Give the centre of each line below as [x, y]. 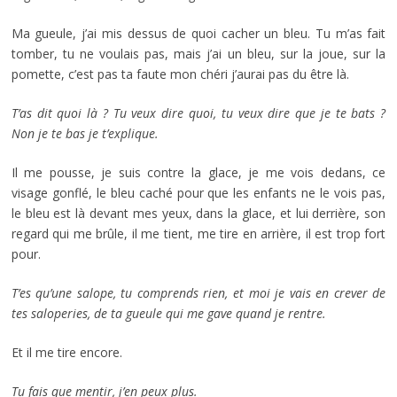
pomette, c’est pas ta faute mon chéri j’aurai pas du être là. [180, 74]
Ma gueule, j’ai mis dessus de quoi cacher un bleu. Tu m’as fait [198, 33]
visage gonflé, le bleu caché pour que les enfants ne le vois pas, [198, 192]
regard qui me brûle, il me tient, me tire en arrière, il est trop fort [198, 233]
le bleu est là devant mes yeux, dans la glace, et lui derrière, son [198, 213]
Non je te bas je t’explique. [85, 133]
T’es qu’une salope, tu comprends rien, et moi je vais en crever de [198, 292]
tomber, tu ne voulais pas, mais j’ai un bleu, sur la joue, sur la [198, 53]
